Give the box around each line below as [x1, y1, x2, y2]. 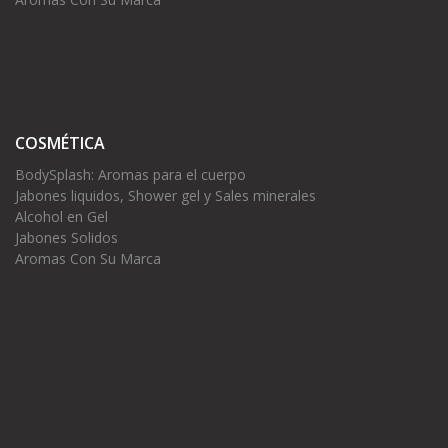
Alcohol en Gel [15, 207, 108, 227]
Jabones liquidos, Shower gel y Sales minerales [15, 186, 316, 206]
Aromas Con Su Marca [15, 249, 161, 269]
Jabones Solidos [15, 228, 118, 248]
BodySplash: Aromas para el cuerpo [15, 165, 246, 185]
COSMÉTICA [15, 132, 105, 155]
